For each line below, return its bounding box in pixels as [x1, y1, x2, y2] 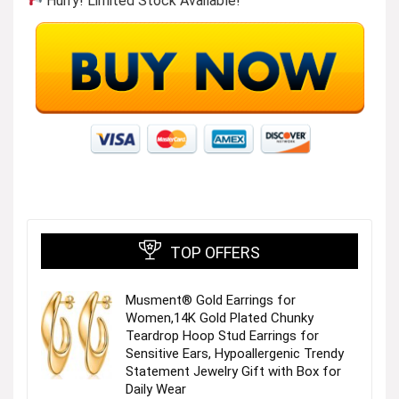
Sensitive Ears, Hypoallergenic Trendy [126, 345, 344, 362]
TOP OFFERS [170, 242, 260, 262]
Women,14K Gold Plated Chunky [126, 309, 313, 326]
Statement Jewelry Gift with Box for [126, 362, 341, 379]
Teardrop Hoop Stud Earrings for [126, 327, 319, 344]
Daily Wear [126, 380, 186, 397]
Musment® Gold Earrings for [126, 291, 296, 308]
